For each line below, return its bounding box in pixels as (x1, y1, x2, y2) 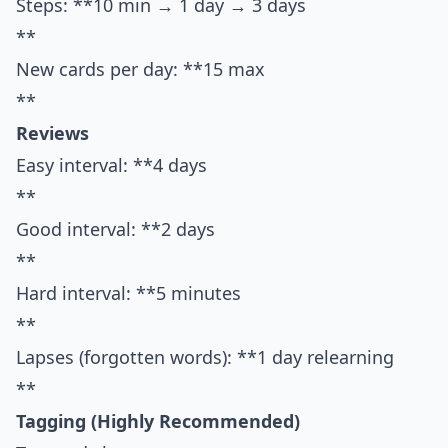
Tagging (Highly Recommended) (16, 409, 300, 434)
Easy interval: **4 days (16, 153, 207, 178)
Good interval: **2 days (16, 217, 215, 242)
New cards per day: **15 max (16, 57, 265, 82)
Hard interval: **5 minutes (16, 281, 241, 306)
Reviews (16, 121, 89, 146)
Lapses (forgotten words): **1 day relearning (16, 345, 394, 370)
